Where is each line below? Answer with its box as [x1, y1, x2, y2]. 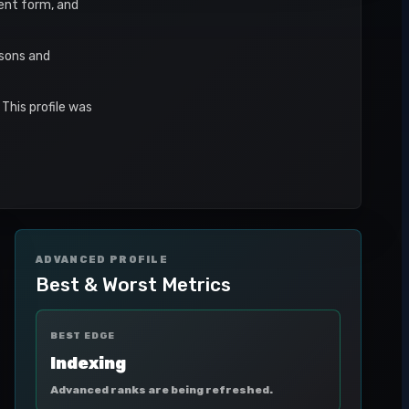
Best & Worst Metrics [36, 273, 231, 296]
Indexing [50, 353, 126, 373]
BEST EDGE [50, 330, 116, 341]
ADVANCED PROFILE [36, 254, 169, 266]
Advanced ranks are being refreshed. [50, 383, 273, 396]
